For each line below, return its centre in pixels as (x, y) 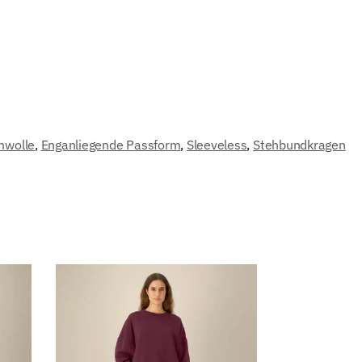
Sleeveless (217, 144)
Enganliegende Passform (111, 144)
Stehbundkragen (299, 144)
